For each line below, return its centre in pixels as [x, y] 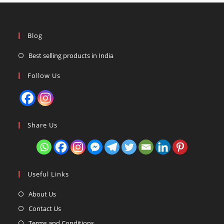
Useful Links [48, 174]
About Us [42, 194]
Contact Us [45, 208]
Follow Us [44, 75]
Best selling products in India [71, 55]
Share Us [43, 125]
